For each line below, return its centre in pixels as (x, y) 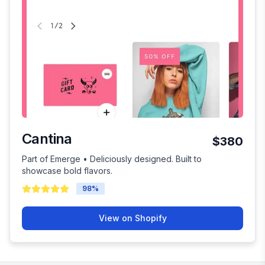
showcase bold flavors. (67, 171)
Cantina (47, 139)
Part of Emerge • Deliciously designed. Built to (112, 159)
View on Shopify (132, 218)
